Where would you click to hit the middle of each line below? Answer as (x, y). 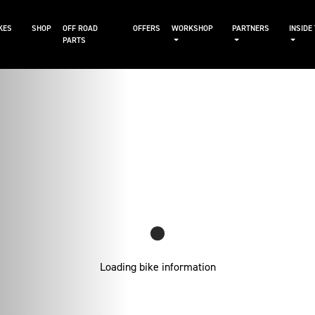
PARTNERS (251, 28)
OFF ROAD (80, 28)
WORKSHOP (192, 28)
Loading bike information (157, 267)
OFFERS (146, 28)
